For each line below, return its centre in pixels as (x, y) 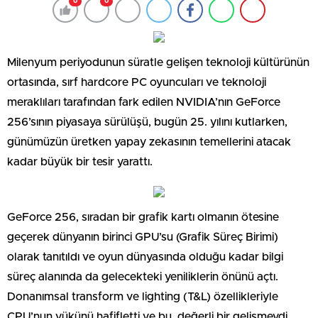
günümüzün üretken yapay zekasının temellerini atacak (149, 142)
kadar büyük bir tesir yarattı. (80, 162)
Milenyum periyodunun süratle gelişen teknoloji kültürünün (158, 62)
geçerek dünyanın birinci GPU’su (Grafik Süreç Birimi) (143, 237)
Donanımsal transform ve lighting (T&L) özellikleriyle (143, 297)
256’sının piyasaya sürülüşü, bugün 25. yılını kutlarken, (147, 122)
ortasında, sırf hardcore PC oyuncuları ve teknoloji (137, 82)
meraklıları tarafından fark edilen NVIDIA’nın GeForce (144, 102)
